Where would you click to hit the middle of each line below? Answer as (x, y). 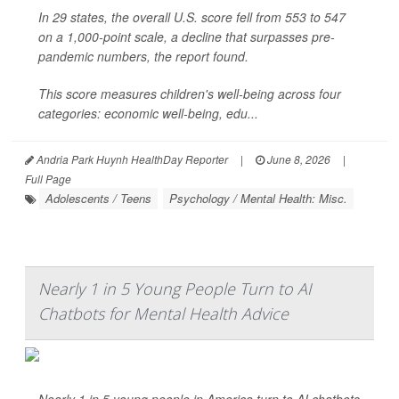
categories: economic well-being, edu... (148, 113)
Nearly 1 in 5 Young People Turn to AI (175, 289)
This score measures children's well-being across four (190, 94)
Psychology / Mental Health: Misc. (258, 198)
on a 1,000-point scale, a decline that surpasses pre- (187, 37)
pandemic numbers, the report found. (143, 56)
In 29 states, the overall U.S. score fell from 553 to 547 (192, 17)
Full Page (48, 179)
